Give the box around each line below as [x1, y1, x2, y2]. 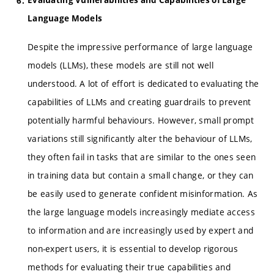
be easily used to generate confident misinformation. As [28, 188, 258, 200]
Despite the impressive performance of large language [28, 41, 253, 53]
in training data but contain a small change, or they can [28, 169, 254, 182]
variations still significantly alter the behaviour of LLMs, [28, 133, 253, 145]
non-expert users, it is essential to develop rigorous [28, 243, 238, 255]
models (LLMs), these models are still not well [28, 59, 213, 72]
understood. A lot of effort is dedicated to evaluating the [28, 78, 259, 90]
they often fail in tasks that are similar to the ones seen [28, 151, 256, 163]
